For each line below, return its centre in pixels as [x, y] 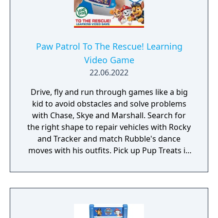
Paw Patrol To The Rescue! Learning [109, 46]
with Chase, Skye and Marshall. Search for [109, 115]
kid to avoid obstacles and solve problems [109, 104]
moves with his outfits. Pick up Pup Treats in [109, 150]
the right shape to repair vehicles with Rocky [109, 127]
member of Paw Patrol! [109, 185]
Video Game [109, 60]
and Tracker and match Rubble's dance [109, 139]
